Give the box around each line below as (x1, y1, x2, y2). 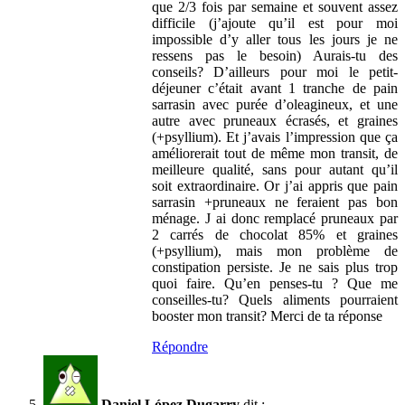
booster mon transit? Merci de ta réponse (152, 307, 382, 324)
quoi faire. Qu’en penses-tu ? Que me (152, 275, 398, 291)
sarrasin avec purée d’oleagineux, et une (152, 96, 398, 112)
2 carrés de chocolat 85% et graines (152, 226, 398, 242)
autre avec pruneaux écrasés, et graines (152, 112, 398, 128)
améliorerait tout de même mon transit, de (152, 145, 398, 161)
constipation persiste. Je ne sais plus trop (152, 259, 398, 275)
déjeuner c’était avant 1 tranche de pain (152, 80, 398, 96)
